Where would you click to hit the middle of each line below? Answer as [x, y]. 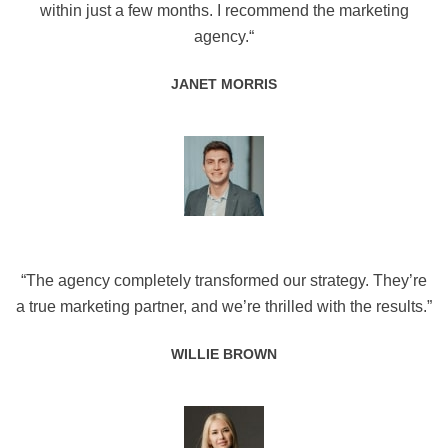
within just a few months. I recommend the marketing [224, 11]
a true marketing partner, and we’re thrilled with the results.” [224, 307]
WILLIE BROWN [224, 354]
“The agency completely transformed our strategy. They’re [224, 281]
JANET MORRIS [224, 84]
